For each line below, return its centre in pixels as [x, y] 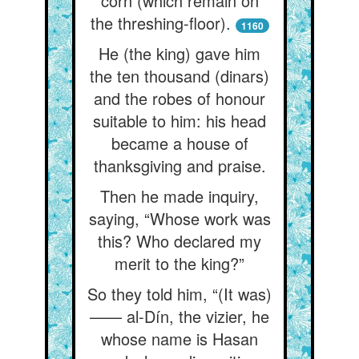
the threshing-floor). [160, 23]
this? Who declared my [179, 241]
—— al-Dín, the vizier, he [179, 316]
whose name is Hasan [179, 339]
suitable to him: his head [179, 121]
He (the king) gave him [179, 53]
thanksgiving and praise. [179, 165]
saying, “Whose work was [179, 218]
